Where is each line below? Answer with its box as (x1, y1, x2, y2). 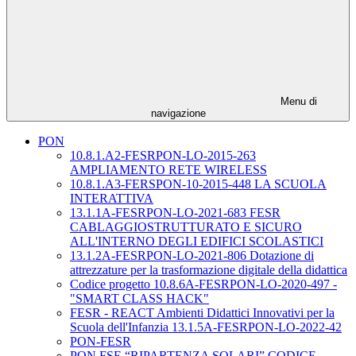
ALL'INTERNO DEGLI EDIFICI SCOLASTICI (70, 234, 323, 249)
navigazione (150, 107, 206, 120)
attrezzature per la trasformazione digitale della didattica (70, 263, 347, 277)
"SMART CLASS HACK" (70, 292, 209, 306)
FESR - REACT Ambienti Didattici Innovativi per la (70, 306, 335, 320)
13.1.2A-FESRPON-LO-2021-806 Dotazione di (70, 249, 314, 263)
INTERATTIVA (70, 192, 153, 206)
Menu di (277, 95, 317, 108)
